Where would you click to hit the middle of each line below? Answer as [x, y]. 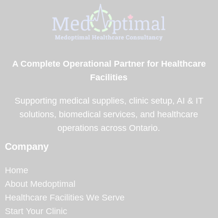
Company [27, 146]
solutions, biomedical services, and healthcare [109, 114]
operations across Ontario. [109, 128]
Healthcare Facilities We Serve [65, 197]
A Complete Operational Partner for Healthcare [109, 64]
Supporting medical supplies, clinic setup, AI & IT [109, 100]
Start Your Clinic [36, 211]
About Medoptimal [40, 184]
